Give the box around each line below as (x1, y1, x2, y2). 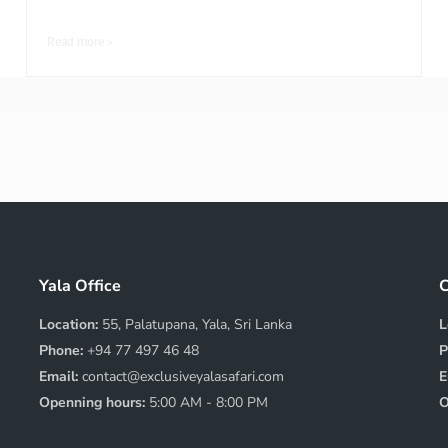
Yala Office (39, 275, 121, 298)
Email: (39, 367, 82, 387)
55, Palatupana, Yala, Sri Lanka (102, 315, 292, 335)
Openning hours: (39, 393, 149, 413)
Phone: (39, 341, 87, 361)
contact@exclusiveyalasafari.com (82, 367, 284, 387)
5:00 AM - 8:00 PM (149, 393, 268, 413)
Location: (39, 315, 102, 335)
